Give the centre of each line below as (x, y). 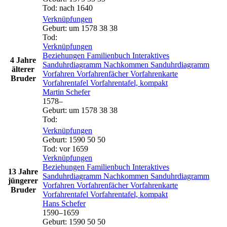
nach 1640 (76, 8)
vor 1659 (74, 148)
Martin (54, 92)
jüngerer (23, 180)
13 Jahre (23, 171)
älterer (23, 69)
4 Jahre (23, 60)
